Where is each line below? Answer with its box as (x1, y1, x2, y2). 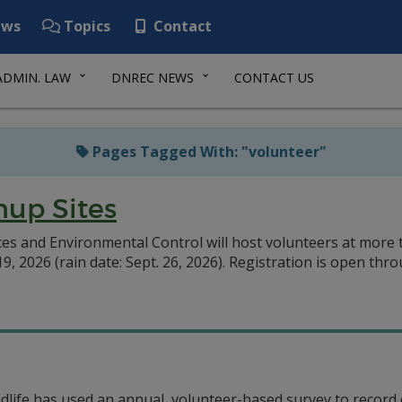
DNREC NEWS (111, 69, 194, 86)
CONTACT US (234, 69, 314, 86)
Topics (60, 16, 110, 36)
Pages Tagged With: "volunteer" (88, 142, 327, 162)
